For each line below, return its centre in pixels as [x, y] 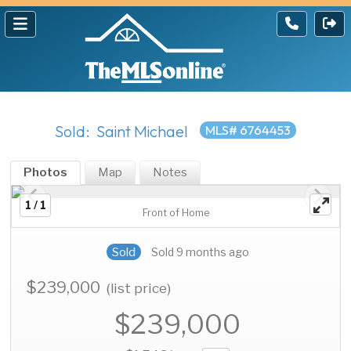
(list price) [139, 288]
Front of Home [175, 213]
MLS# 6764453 [248, 130]
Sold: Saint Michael [121, 132]
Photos [46, 173]
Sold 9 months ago [200, 252]
